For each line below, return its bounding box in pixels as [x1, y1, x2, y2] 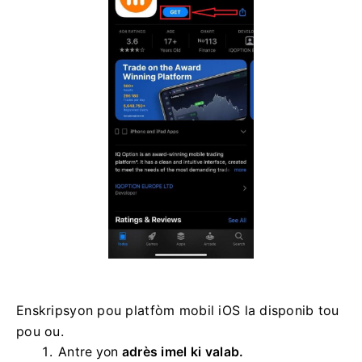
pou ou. [16, 322, 64, 339]
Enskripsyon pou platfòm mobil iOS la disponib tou [16, 301, 339, 318]
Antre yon [58, 343, 122, 360]
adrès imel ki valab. [121, 343, 244, 360]
